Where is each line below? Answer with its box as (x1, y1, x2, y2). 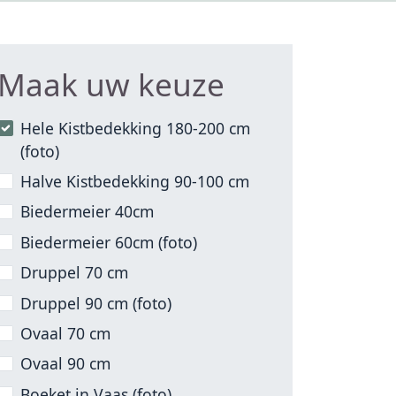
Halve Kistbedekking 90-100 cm (20, 171, 250, 192)
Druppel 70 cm (20, 262, 129, 284)
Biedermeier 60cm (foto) (20, 231, 198, 253)
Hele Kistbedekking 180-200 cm (20, 118, 251, 139)
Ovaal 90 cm (20, 353, 111, 375)
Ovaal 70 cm (20, 322, 111, 344)
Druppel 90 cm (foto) (20, 292, 172, 314)
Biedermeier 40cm (20, 201, 155, 223)
